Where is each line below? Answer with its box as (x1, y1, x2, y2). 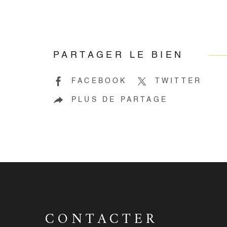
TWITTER (155, 78, 202, 85)
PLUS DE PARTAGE (71, 96, 168, 104)
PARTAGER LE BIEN (53, 51, 184, 60)
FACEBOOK (71, 78, 127, 85)
